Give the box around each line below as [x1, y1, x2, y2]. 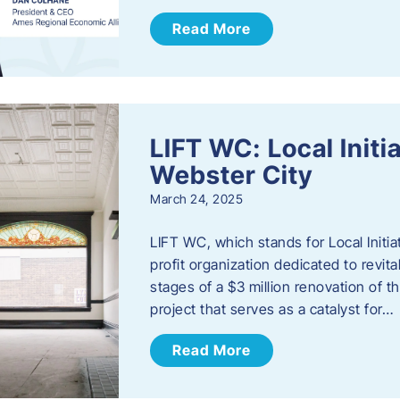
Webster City [150, 160, 313, 191]
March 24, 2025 [150, 191, 244, 207]
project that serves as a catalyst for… [150, 300, 394, 319]
